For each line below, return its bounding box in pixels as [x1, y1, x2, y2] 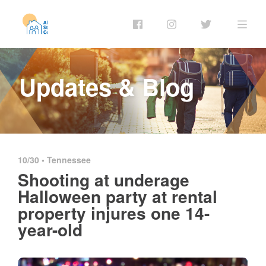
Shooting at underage [18, 167, 189, 192]
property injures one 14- [18, 200, 210, 225]
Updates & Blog [19, 69, 194, 103]
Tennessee [47, 153, 91, 166]
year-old [18, 217, 83, 242]
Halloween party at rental [18, 183, 217, 208]
